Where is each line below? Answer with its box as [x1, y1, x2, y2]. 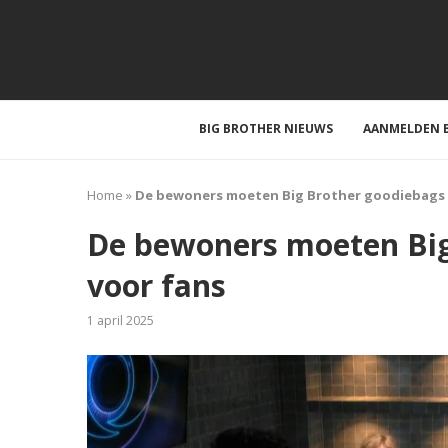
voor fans [87, 265, 226, 306]
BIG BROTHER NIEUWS [199, 120, 333, 137]
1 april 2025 [87, 312, 154, 329]
